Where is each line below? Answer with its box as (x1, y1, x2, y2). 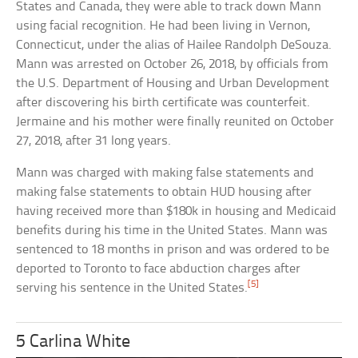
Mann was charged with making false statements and (16, 166, 315, 181)
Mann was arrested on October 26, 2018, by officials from (16, 58, 329, 72)
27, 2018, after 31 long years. (16, 134, 172, 149)
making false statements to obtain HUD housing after (16, 185, 312, 200)
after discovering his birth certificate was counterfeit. (16, 96, 311, 110)
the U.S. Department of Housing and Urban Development (16, 77, 330, 91)
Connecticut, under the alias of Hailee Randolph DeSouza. (16, 38, 332, 53)
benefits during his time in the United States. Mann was (16, 224, 328, 238)
